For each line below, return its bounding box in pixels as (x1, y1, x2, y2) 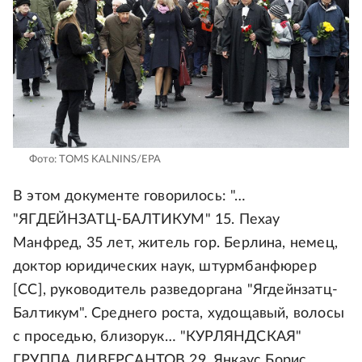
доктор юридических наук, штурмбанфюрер (13, 259, 317, 274)
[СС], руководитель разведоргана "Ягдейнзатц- (13, 282, 338, 297)
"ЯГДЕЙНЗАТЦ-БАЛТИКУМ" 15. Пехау (13, 212, 280, 227)
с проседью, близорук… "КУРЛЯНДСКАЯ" (13, 329, 302, 344)
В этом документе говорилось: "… (13, 188, 246, 204)
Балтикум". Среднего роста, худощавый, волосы (13, 305, 344, 321)
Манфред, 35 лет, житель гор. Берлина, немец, (13, 235, 338, 250)
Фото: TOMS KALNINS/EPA (29, 154, 161, 165)
